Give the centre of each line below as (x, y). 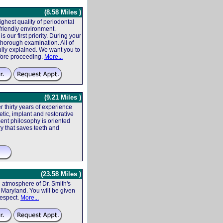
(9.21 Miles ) (63, 97)
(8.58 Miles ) (63, 12)
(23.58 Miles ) (61, 174)
